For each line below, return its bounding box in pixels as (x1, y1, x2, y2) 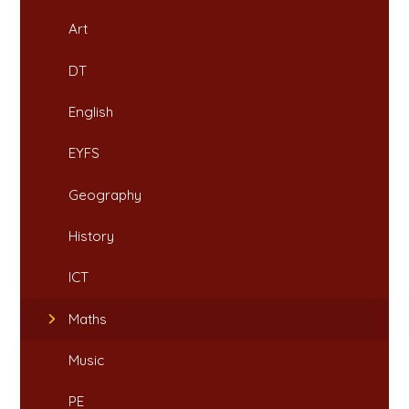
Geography (68, 185, 142, 204)
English (68, 102, 114, 121)
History (68, 226, 115, 245)
